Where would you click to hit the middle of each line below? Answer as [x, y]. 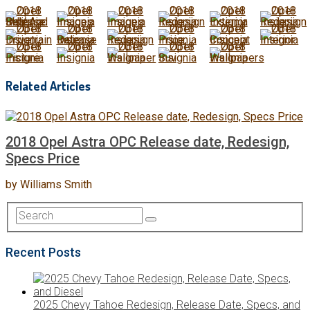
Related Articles [48, 85]
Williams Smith [56, 185]
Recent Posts [43, 252]
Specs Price [43, 159]
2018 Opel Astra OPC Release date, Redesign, [147, 142]
